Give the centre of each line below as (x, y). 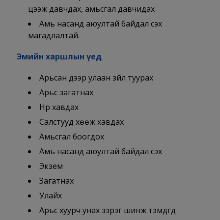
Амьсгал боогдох (71, 137)
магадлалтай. (54, 36)
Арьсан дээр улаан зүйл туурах (96, 78)
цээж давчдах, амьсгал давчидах (91, 9)
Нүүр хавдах (59, 107)
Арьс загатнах (66, 93)
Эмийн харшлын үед (59, 57)
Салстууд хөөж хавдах (81, 122)
